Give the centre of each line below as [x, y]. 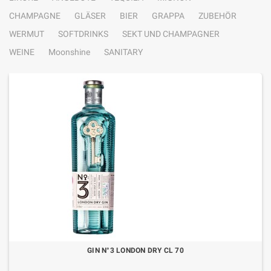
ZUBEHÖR [217, 16]
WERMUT [27, 34]
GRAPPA [168, 16]
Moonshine [69, 52]
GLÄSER [90, 16]
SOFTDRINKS [83, 34]
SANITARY [123, 52]
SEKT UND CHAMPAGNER [171, 34]
